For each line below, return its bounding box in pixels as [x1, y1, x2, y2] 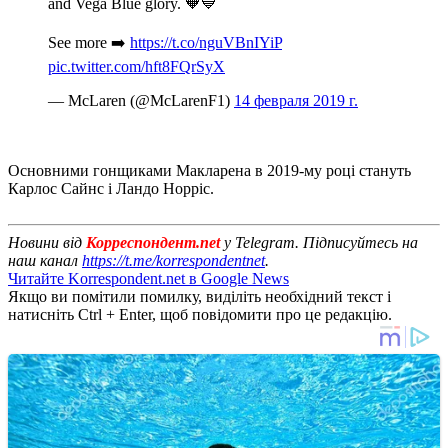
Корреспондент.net [86, 233, 220, 251]
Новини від [8, 233, 86, 251]
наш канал [8, 251, 82, 269]
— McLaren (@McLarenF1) [48, 91, 234, 109]
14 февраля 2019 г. [234, 91, 358, 109]
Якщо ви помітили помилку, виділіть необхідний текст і [8, 287, 391, 305]
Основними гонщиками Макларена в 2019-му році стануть [8, 161, 411, 179]
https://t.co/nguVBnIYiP [130, 33, 282, 51]
